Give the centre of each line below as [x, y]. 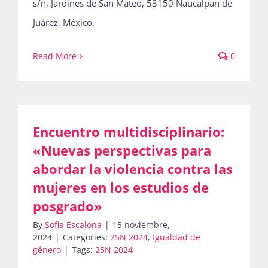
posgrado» [68, 206]
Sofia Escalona [73, 225]
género [47, 250]
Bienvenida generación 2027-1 [134, 67]
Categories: [86, 237]
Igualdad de [176, 237]
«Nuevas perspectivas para [122, 150]
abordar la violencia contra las [133, 169]
